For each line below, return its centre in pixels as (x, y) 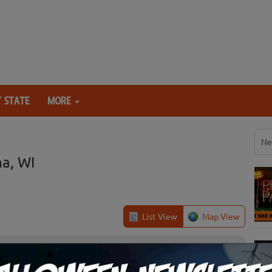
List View (160, 216)
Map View (221, 216)
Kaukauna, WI (94, 251)
